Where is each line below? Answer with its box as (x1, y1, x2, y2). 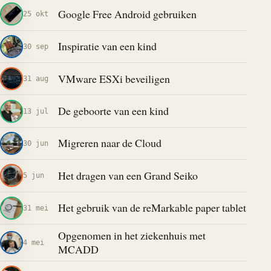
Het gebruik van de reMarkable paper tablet (57, 200, 246, 215)
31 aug (23, 74, 48, 83)
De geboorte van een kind (57, 103, 169, 119)
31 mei (23, 203, 48, 212)
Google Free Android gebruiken (57, 6, 197, 21)
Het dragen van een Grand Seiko (57, 168, 198, 183)
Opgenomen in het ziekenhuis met (57, 228, 206, 243)
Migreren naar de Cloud (57, 135, 162, 151)
